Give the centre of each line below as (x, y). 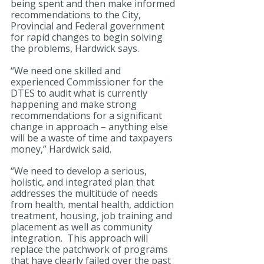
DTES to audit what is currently (80, 93)
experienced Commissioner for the (88, 82)
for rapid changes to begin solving (88, 37)
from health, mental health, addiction (93, 205)
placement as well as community (82, 227)
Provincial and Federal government (89, 26)
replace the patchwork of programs (90, 250)
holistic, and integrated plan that (84, 182)
